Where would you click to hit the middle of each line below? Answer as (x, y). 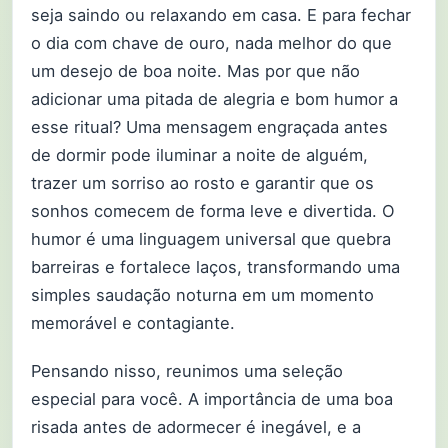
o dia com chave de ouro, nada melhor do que (211, 42)
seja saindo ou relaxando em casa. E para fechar (221, 14)
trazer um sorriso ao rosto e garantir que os (202, 182)
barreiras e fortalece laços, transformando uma (215, 266)
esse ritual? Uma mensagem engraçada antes (209, 126)
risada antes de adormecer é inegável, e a (196, 427)
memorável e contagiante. (133, 322)
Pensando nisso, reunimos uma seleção (187, 371)
